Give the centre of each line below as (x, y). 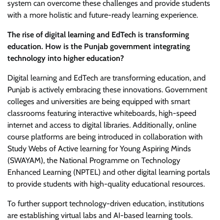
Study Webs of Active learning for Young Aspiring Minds (99, 148)
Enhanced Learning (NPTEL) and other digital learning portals (109, 172)
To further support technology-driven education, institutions (106, 203)
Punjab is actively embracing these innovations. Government (107, 89)
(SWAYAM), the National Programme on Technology (94, 160)
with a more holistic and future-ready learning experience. (103, 15)
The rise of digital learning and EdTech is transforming (98, 34)
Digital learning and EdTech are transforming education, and (107, 78)
